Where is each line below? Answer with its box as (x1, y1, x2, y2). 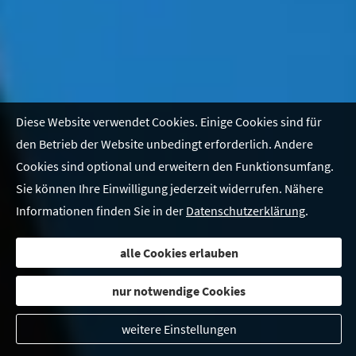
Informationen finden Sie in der (16, 203, 186, 219)
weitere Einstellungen (121, 321, 237, 337)
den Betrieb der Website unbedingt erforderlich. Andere (16, 136, 313, 152)
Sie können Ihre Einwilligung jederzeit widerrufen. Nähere (16, 180, 323, 196)
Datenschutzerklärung (186, 203, 305, 219)
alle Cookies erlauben (119, 245, 238, 261)
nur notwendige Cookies (112, 283, 246, 299)
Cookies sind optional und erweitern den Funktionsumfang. (16, 158, 334, 174)
